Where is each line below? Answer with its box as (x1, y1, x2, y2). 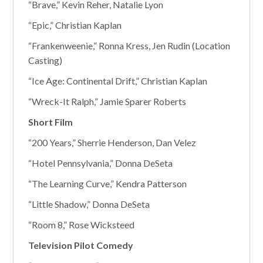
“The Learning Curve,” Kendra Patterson (28, 178, 187, 189)
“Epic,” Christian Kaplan (28, 19, 122, 31)
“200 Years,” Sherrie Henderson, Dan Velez (28, 137, 197, 148)
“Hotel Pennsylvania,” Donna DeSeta (28, 157, 173, 168)
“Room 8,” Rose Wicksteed (28, 219, 137, 230)
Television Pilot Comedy (28, 240, 134, 251)
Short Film (28, 116, 73, 127)
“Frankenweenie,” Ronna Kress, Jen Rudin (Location (28, 40, 231, 51)
